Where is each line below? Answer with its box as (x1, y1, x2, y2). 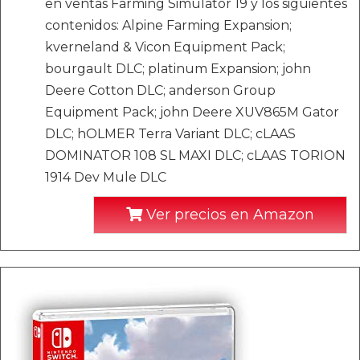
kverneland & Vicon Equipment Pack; (45, 39, 285, 55)
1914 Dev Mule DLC (45, 170, 166, 185)
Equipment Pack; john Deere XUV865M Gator (45, 104, 339, 120)
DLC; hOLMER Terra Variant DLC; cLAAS (45, 126, 296, 141)
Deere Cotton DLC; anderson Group (45, 83, 276, 98)
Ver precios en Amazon (142, 206, 314, 223)
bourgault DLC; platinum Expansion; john (45, 61, 311, 76)
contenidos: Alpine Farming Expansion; (45, 18, 292, 33)
